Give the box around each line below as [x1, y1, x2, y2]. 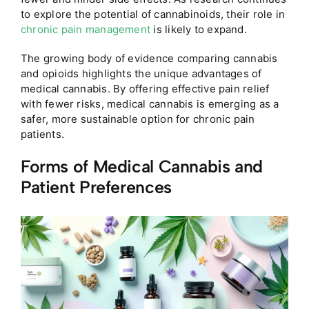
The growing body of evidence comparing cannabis [20, 51, 278, 65]
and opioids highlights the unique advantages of [20, 66, 262, 80]
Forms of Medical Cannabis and [20, 155, 263, 177]
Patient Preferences [20, 176, 172, 197]
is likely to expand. [150, 22, 247, 36]
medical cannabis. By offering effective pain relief [20, 81, 270, 95]
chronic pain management [20, 22, 151, 36]
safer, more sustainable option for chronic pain [20, 112, 255, 126]
